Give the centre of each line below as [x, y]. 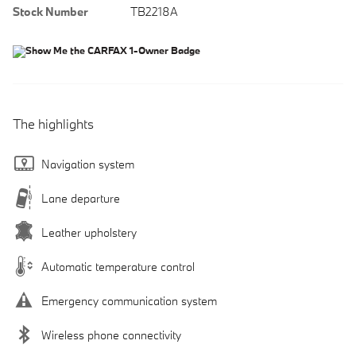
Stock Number [50, 12]
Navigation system [88, 164]
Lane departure [81, 199]
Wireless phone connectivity [111, 335]
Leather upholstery [89, 233]
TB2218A [154, 12]
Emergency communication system [129, 301]
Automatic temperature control [118, 267]
